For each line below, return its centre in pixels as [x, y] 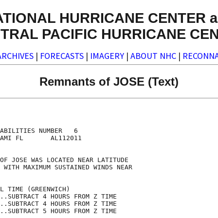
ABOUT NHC [153, 56]
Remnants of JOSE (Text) [109, 81]
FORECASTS [62, 56]
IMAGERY [107, 56]
